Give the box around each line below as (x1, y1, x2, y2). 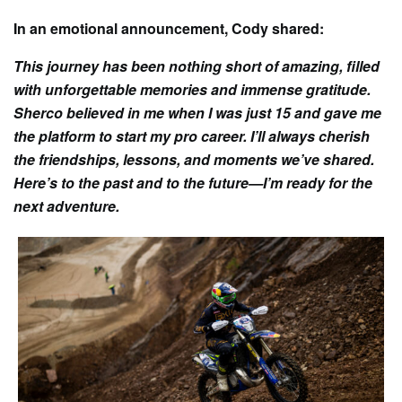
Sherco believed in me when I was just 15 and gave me (13, 102, 381, 124)
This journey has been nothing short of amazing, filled (13, 56, 380, 77)
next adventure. (13, 196, 119, 217)
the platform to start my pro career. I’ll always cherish (13, 126, 370, 147)
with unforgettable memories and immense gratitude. (13, 79, 371, 100)
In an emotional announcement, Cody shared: (13, 18, 324, 39)
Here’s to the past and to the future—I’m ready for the (13, 172, 372, 194)
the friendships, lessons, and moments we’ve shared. (13, 149, 374, 170)
